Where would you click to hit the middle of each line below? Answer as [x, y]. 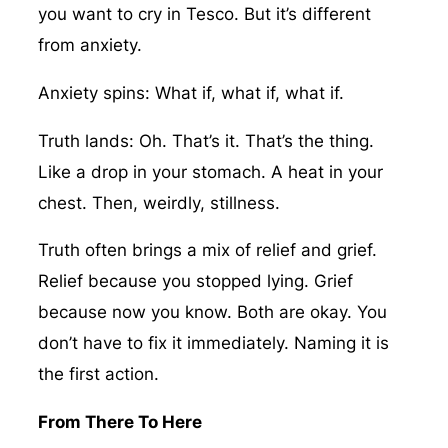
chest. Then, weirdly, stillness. [158, 202]
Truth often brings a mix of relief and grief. [207, 250]
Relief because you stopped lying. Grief [195, 281]
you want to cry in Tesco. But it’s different [204, 14]
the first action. [98, 374]
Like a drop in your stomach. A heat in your [210, 171]
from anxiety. [89, 45]
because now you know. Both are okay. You [212, 312]
